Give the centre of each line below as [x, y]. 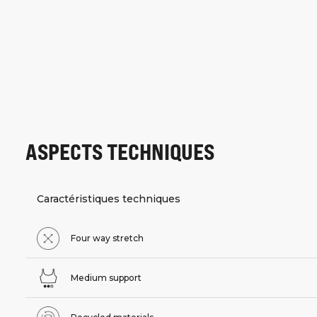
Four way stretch [107, 238]
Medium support [106, 278]
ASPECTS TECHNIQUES [120, 151]
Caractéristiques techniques [109, 199]
